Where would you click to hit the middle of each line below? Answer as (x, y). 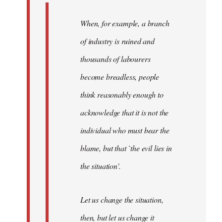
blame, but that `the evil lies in (126, 148)
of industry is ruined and (117, 41)
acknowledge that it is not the (125, 112)
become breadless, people (120, 76)
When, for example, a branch (125, 23)
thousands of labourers (115, 58)
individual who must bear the (125, 130)
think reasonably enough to (122, 94)
